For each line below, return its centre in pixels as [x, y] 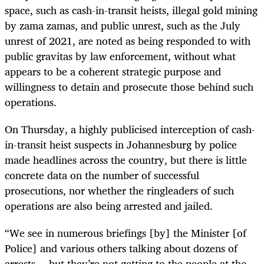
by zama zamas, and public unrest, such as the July [123, 25]
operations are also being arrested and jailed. [109, 205]
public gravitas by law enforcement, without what [120, 56]
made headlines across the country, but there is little [126, 159]
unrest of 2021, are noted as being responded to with [128, 40]
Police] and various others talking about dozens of [121, 248]
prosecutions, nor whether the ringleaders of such [119, 190]
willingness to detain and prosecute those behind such [129, 86]
